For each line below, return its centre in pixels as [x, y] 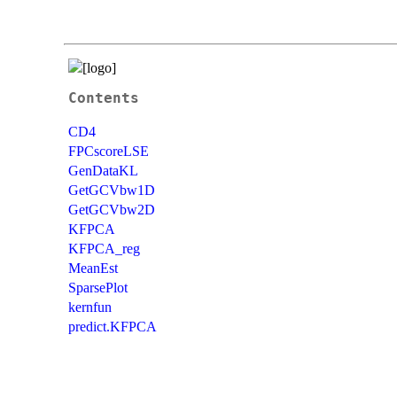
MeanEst [93, 268]
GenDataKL [103, 170]
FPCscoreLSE [109, 151]
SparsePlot [98, 287]
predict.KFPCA [113, 326]
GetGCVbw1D [112, 190]
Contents [104, 98]
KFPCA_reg [104, 248]
